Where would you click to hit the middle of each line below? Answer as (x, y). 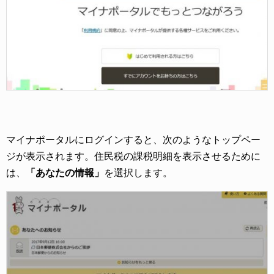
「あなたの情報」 (65, 173)
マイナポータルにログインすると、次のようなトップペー (133, 140)
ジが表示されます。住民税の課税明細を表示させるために (133, 157)
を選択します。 (138, 173)
